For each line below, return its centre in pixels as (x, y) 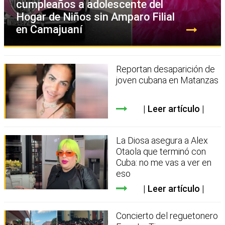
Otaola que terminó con (161, 151)
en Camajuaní (49, 30)
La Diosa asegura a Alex (162, 140)
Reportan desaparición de (166, 69)
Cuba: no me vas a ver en (164, 162)
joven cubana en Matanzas (167, 80)
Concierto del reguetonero (167, 215)
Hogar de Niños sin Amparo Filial (95, 17)
